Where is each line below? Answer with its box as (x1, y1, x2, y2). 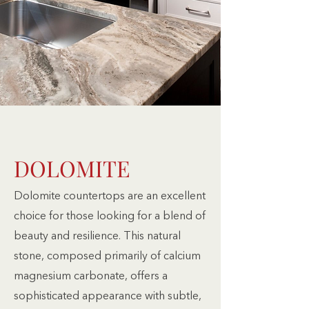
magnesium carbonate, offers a (14, 271, 168, 282)
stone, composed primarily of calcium (14, 251, 201, 262)
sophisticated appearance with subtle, (14, 291, 201, 302)
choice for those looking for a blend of (14, 211, 206, 222)
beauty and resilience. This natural (14, 231, 181, 242)
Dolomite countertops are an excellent (14, 191, 206, 202)
